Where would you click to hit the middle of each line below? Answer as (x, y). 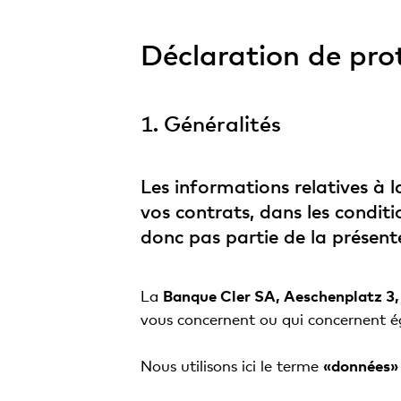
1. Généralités (210, 123)
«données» (360, 366)
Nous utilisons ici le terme (231, 366)
